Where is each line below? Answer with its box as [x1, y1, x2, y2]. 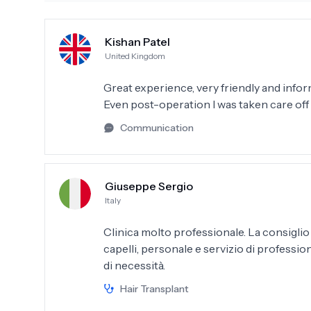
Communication [120, 121, 194, 134]
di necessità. [103, 258, 165, 272]
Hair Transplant [120, 283, 189, 295]
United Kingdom [105, 51, 165, 61]
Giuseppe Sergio [105, 179, 193, 193]
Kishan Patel [105, 35, 170, 49]
